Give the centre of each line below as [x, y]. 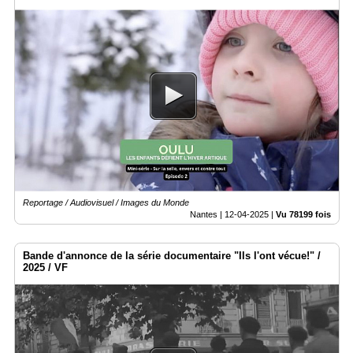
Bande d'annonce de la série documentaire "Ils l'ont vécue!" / [172, 255]
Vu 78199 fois [303, 214]
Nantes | [207, 214]
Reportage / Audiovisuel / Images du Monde [106, 202]
